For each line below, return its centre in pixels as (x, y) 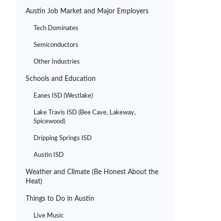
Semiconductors (56, 45)
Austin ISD (49, 155)
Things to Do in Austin (60, 199)
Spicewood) (49, 122)
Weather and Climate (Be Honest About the (92, 172)
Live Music (49, 216)
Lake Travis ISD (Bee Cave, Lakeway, (85, 113)
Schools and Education (61, 79)
